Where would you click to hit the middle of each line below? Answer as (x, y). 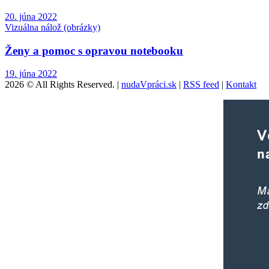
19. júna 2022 (31, 74)
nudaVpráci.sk (149, 85)
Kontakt (241, 85)
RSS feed (201, 85)
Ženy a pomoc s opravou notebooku (94, 50)
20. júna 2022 (31, 16)
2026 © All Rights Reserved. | (63, 85)
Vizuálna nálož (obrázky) (53, 27)
